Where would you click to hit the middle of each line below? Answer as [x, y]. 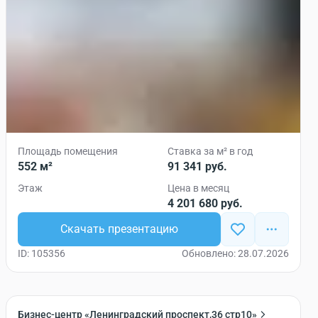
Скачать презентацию [119, 229]
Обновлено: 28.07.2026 [235, 253]
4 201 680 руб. [205, 203]
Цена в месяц [198, 188]
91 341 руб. [197, 166]
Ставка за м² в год [210, 151]
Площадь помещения [68, 151]
